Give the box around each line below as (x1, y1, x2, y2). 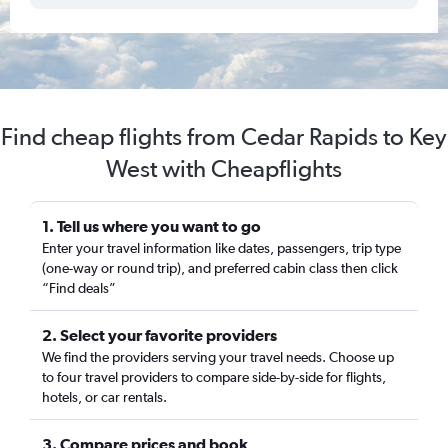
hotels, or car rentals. (42, 389, 167, 405)
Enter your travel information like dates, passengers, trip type (42, 240, 401, 256)
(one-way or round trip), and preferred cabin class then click (42, 260, 398, 276)
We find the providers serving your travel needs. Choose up (42, 349, 394, 365)
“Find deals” (42, 280, 116, 296)
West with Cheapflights (106, 154, 342, 183)
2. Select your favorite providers (42, 326, 277, 344)
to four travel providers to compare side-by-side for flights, (42, 369, 386, 385)
